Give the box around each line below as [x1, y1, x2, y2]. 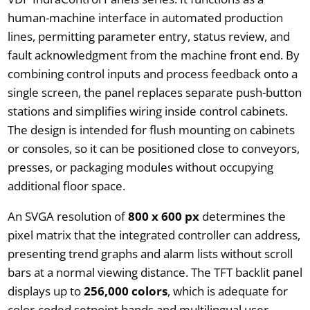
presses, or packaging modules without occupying [7, 158, 273, 175]
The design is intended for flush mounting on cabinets [7, 121, 295, 138]
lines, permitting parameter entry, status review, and [7, 28, 290, 44]
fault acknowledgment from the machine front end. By [7, 46, 300, 63]
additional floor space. [7, 177, 125, 194]
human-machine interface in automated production [7, 9, 283, 26]
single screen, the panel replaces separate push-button [7, 84, 302, 100]
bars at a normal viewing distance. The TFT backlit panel [7, 264, 302, 280]
